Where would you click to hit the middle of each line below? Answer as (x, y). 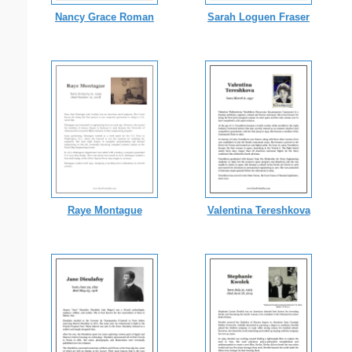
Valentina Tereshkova (258, 210)
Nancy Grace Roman (104, 16)
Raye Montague (104, 210)
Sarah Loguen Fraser (258, 16)
